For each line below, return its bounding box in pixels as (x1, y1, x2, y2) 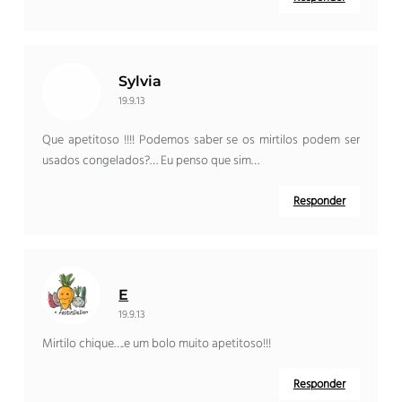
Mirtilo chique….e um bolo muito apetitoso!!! (42, 334, 272, 355)
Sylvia (118, 73, 162, 91)
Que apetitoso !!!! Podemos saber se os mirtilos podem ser (42, 130, 360, 152)
